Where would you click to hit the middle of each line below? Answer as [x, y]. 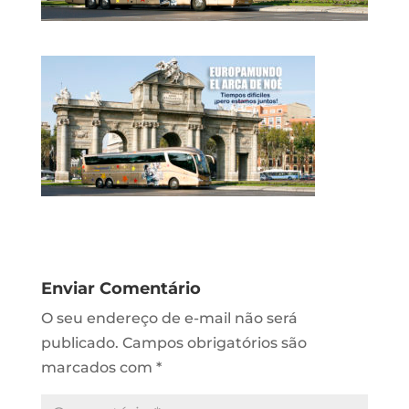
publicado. [79, 342]
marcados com [98, 367]
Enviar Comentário [121, 288]
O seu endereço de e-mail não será [169, 318]
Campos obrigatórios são [214, 342]
